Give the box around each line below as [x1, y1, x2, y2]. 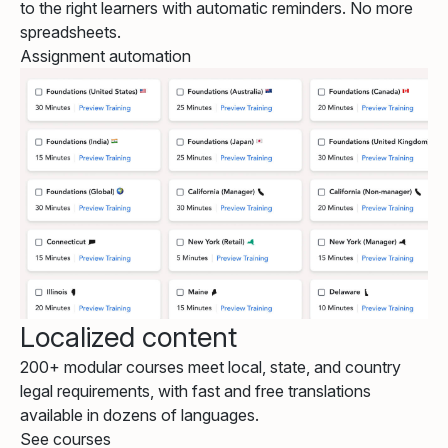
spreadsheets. [20, 21, 121, 42]
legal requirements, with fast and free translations [20, 380, 371, 401]
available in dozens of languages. [20, 404, 259, 425]
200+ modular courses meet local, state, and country [20, 356, 401, 377]
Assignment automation [20, 45, 191, 66]
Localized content [20, 319, 237, 354]
